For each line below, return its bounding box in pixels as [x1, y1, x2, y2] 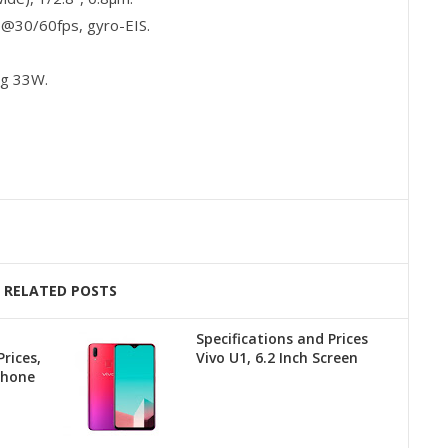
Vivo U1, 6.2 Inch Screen [195, 348, 358, 368]
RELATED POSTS [4, 281, 118, 301]
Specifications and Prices [195, 329, 368, 349]
